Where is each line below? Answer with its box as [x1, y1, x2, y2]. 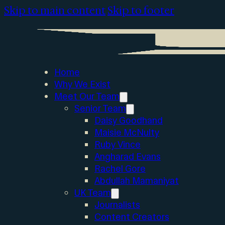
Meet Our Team [54, 90, 120, 102]
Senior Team [74, 102, 126, 115]
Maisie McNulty [94, 127, 159, 139]
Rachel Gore [94, 163, 146, 175]
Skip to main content [4, 4, 105, 17]
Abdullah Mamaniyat [94, 175, 179, 187]
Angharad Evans [94, 151, 161, 163]
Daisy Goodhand [94, 115, 163, 127]
